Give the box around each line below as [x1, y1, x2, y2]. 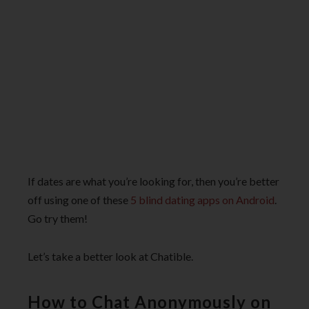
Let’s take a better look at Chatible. [28, 249, 193, 263]
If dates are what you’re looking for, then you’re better [28, 175, 279, 188]
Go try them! [28, 212, 88, 226]
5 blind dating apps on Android [130, 193, 275, 207]
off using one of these [28, 193, 130, 207]
